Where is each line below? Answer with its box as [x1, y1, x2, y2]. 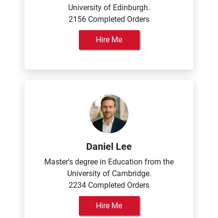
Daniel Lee [86, 141, 132, 152]
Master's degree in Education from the [44, 157, 174, 166]
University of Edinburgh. [68, 3, 150, 12]
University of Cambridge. [67, 169, 151, 178]
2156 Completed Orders [69, 15, 149, 24]
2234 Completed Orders [69, 181, 149, 190]
